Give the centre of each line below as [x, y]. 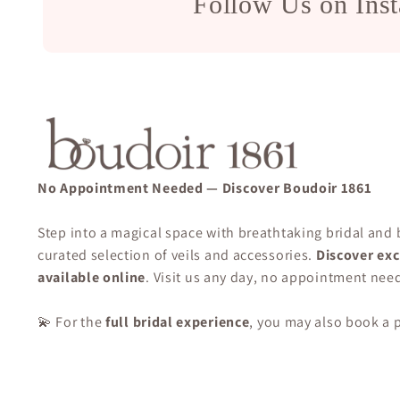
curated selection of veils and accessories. [177, 254]
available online [92, 277]
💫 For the [71, 321]
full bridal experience [178, 321]
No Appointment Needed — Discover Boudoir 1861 [205, 187]
